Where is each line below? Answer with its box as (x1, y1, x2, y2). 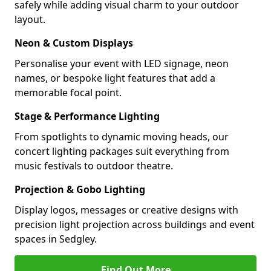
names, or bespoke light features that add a (15, 71, 215, 85)
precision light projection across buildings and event (15, 218, 255, 231)
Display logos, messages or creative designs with (15, 203, 238, 217)
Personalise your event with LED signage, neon (15, 57, 229, 70)
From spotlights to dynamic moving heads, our (15, 130, 229, 143)
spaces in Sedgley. (15, 232, 97, 246)
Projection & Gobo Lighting (15, 183, 145, 196)
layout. (15, 13, 45, 26)
